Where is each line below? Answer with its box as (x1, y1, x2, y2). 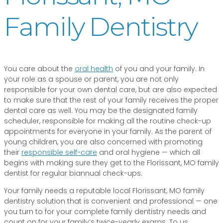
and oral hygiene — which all (97, 147, 200, 158)
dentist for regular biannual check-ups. (4, 168, 142, 179)
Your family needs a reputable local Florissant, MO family (4, 186, 205, 196)
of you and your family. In (113, 64, 205, 74)
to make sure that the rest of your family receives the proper (4, 95, 219, 106)
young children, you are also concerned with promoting (4, 137, 203, 147)
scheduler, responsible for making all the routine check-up (4, 116, 211, 126)
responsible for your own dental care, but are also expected (4, 85, 217, 95)
